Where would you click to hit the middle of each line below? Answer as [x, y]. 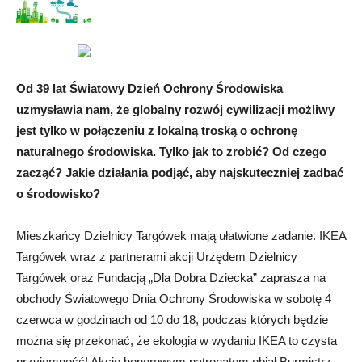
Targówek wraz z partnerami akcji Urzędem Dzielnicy [157, 257]
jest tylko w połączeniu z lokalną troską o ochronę [157, 131]
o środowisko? [58, 194]
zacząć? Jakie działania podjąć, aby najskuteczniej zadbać [180, 173]
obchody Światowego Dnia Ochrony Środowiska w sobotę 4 [174, 299]
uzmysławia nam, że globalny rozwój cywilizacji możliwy [175, 110]
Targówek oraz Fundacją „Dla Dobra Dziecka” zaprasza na [171, 278]
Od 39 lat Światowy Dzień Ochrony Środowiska [149, 89]
